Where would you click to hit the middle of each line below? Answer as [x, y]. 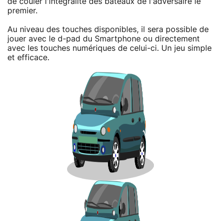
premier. [22, 11]
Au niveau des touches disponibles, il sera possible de [108, 29]
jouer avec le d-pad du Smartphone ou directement [104, 39]
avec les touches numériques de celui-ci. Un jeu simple [110, 48]
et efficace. [28, 57]
